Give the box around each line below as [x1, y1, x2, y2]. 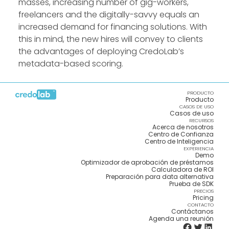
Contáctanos [171, 207, 214, 216]
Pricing [193, 193, 214, 202]
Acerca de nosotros [152, 123, 214, 132]
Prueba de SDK [169, 179, 214, 189]
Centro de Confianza [148, 130, 214, 139]
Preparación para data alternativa [106, 172, 214, 181]
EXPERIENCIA [184, 145, 214, 152]
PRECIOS [194, 188, 214, 195]
